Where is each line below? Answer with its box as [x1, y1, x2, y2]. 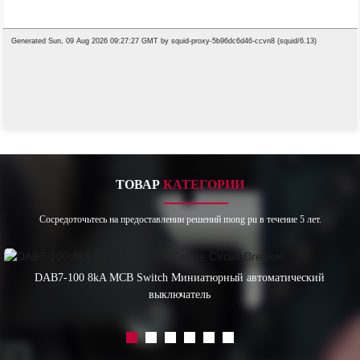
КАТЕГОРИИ [163, 177, 244, 191]
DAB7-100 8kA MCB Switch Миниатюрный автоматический [35, 271, 325, 284]
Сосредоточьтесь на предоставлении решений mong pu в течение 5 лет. [39, 213, 321, 225]
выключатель [149, 288, 211, 301]
